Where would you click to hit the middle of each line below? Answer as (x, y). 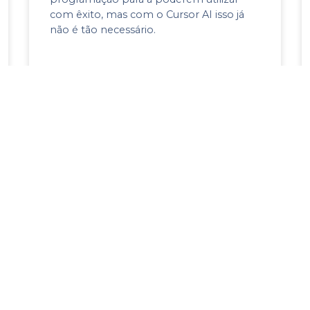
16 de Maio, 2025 (82, 86)
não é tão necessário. (103, 29)
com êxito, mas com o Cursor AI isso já (147, 14)
